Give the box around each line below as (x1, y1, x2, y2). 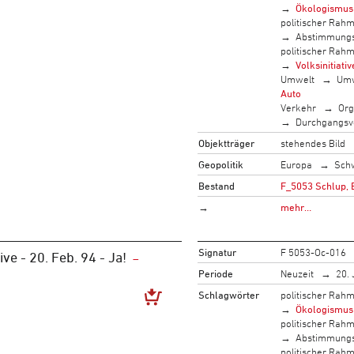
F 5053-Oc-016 (280, 245, 346, 258)
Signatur (198, 245, 236, 258)
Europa (280, 157, 312, 171)
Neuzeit (280, 266, 314, 280)
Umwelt (280, 72, 314, 85)
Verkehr (280, 100, 316, 114)
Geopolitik (198, 157, 243, 171)
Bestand (198, 179, 235, 192)
